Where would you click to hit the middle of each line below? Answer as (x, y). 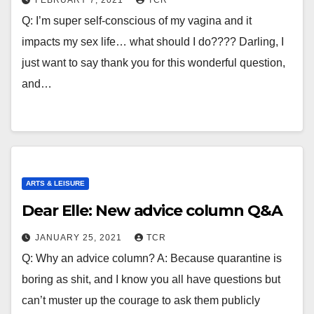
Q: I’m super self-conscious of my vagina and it (137, 21)
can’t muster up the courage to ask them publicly (141, 300)
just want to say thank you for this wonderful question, (153, 63)
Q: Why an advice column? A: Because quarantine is (152, 258)
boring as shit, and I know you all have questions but (151, 279)
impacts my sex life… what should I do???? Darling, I (153, 42)
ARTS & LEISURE (55, 183)
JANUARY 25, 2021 (80, 238)
